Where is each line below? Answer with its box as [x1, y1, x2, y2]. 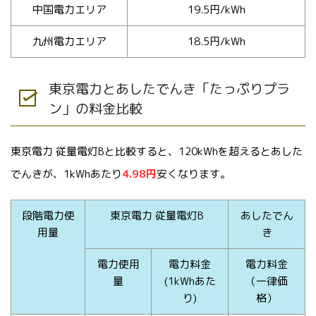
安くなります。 [157, 166, 231, 181]
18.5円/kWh [187, 33, 245, 49]
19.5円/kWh [187, 1, 245, 17]
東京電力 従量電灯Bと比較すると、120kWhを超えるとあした [11, 143, 303, 159]
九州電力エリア [32, 33, 107, 49]
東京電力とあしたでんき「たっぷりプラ [48, 79, 290, 98]
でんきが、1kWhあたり [11, 166, 122, 181]
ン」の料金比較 [48, 99, 142, 118]
